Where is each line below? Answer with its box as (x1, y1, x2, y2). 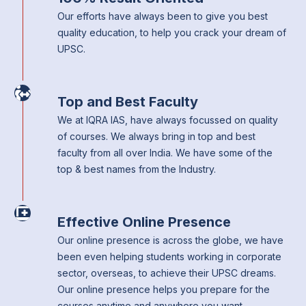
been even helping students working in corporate (57, 251, 281, 263)
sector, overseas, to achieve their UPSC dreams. (57, 267, 276, 279)
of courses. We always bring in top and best (57, 130, 255, 143)
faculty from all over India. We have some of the (57, 147, 273, 159)
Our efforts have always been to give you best (57, 10, 268, 23)
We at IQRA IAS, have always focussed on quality (57, 114, 278, 126)
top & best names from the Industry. (57, 163, 216, 176)
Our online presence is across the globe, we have (57, 234, 283, 247)
